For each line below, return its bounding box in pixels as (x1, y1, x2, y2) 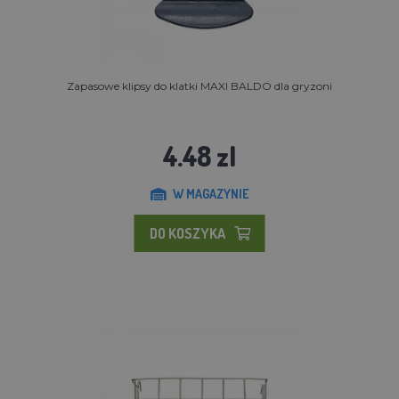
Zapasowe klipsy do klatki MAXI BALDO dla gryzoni (67, 78, 332, 93)
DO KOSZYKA (149, 224, 225, 242)
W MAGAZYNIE (172, 185, 249, 201)
